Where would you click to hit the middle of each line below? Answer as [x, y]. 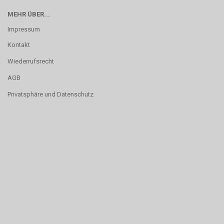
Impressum [24, 29]
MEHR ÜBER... [29, 14]
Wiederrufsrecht [31, 61]
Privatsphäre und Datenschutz [50, 94]
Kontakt [19, 45]
